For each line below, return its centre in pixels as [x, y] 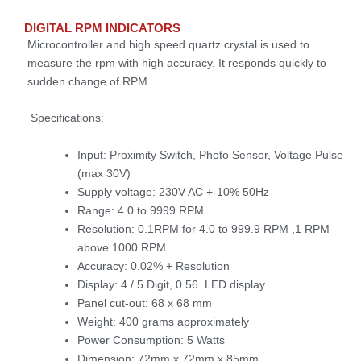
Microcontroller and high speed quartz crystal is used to [168, 44]
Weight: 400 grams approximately [163, 321]
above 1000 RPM [122, 247]
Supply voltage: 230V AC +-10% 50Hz [173, 191]
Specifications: [67, 118]
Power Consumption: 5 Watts [151, 340]
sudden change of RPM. [89, 81]
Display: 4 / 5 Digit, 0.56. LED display [171, 284]
